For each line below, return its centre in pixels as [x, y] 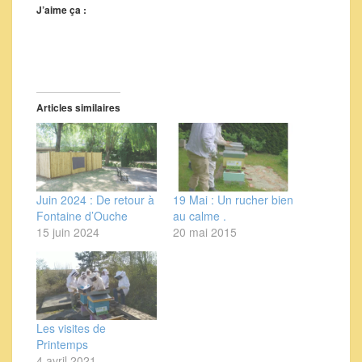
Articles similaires [78, 107]
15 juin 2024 [68, 232]
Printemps [62, 344]
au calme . [200, 215]
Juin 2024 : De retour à [95, 199]
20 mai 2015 [205, 232]
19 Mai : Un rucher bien [233, 199]
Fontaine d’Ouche [82, 215]
